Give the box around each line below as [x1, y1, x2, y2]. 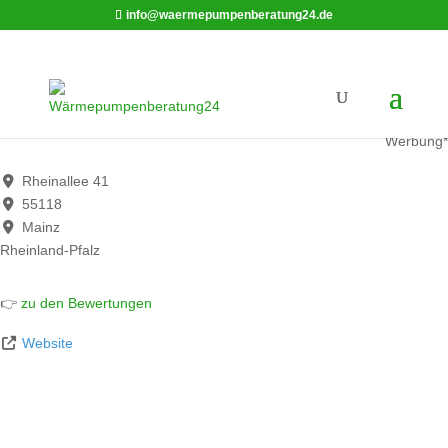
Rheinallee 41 [21, 172, 109, 189]
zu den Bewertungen [17, 294, 152, 311]
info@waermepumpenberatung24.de [125, 8, 333, 22]
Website [21, 334, 73, 351]
